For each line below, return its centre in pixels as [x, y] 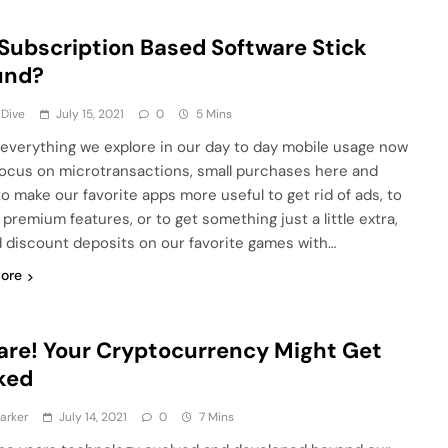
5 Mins [214, 114]
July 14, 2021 [93, 417]
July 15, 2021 [90, 114]
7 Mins [217, 417]
